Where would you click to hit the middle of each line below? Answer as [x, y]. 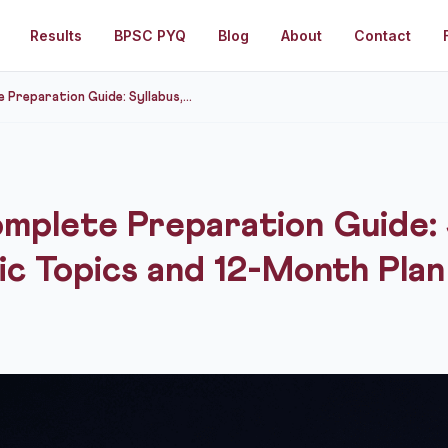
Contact [382, 35]
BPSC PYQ [149, 35]
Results [55, 35]
